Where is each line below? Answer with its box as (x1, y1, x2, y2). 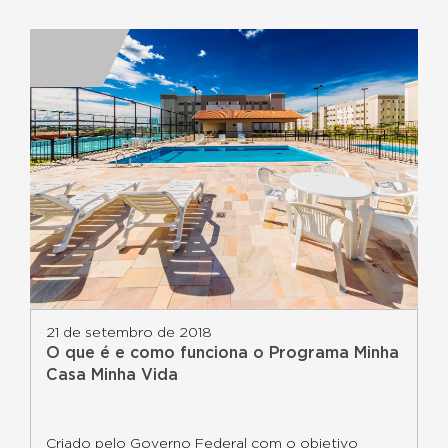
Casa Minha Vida (46, 367, 178, 383)
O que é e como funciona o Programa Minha (46, 345, 399, 361)
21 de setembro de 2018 (46, 326, 212, 340)
